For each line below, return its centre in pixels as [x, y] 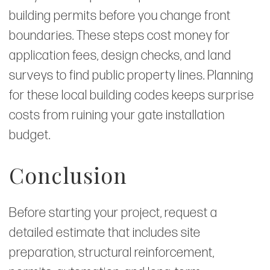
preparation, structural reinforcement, [112, 253]
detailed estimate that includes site [105, 233]
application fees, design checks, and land [120, 55]
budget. [30, 135]
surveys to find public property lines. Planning [131, 75]
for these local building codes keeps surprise [132, 95]
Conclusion [68, 174]
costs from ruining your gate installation [117, 115]
